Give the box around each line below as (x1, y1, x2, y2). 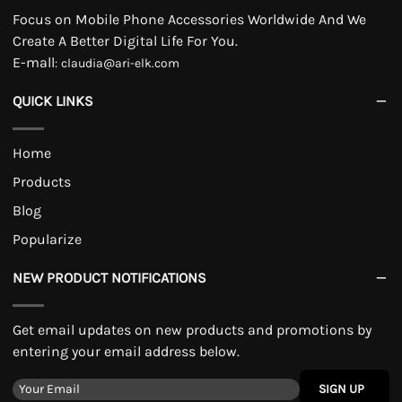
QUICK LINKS (13, 92, 93, 109)
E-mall (13, 54, 55, 71)
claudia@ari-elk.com (61, 56, 179, 71)
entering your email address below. (13, 343, 240, 360)
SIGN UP (319, 381, 364, 397)
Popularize (13, 231, 82, 248)
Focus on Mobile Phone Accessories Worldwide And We (13, 11, 366, 28)
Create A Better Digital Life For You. (13, 32, 238, 49)
